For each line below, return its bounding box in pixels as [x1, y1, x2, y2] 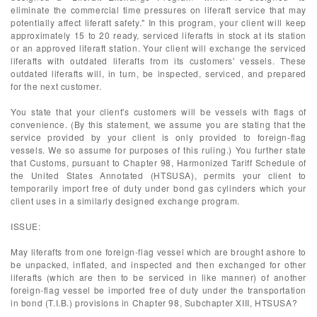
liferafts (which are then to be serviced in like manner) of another [11, 271, 306, 283]
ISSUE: [11, 220, 41, 232]
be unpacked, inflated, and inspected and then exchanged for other [11, 258, 306, 270]
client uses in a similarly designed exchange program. [11, 195, 240, 207]
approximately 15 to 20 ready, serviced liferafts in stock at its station [11, 29, 306, 41]
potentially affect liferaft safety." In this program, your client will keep [11, 16, 306, 28]
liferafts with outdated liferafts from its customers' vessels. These [11, 54, 306, 67]
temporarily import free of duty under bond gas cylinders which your [11, 182, 306, 194]
